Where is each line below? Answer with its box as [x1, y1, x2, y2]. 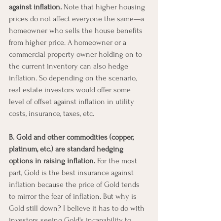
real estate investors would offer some [9, 85, 133, 94]
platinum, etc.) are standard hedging [9, 144, 125, 153]
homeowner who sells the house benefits [9, 26, 145, 35]
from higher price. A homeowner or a [9, 37, 128, 47]
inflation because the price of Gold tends [9, 180, 142, 189]
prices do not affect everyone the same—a [9, 14, 146, 23]
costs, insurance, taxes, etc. [9, 109, 98, 118]
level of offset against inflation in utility [9, 97, 136, 106]
